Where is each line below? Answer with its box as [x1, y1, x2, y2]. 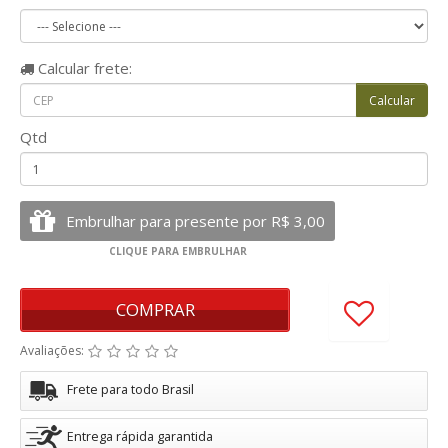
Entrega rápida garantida [67, 428, 213, 445]
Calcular [34, 58, 90, 78]
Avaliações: [20, 342, 87, 359]
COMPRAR [115, 298, 195, 321]
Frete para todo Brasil [67, 381, 194, 398]
